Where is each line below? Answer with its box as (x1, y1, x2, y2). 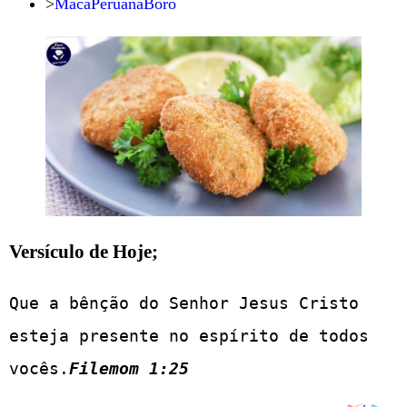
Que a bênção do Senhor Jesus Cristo (9, 293, 359, 313)
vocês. (9, 359, 69, 379)
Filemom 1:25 (69, 359, 189, 379)
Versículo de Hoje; (9, 241, 158, 263)
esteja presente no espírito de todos (9, 326, 369, 346)
